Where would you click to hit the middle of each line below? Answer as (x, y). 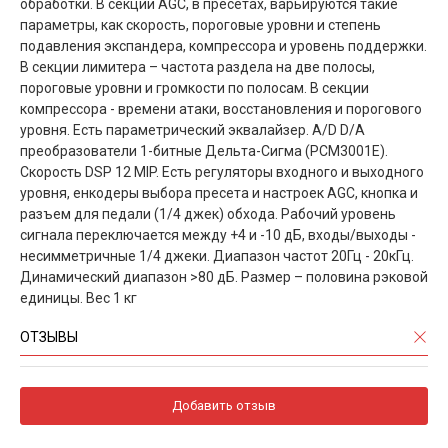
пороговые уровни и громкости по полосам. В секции (194, 87)
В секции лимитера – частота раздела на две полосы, (197, 66)
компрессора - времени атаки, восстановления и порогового (221, 108)
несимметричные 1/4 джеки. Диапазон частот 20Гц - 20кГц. (217, 255)
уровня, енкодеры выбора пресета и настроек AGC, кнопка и (219, 192)
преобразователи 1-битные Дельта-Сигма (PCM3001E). (204, 150)
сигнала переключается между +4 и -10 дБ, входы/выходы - (218, 234)
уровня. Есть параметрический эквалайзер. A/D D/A (192, 129)
